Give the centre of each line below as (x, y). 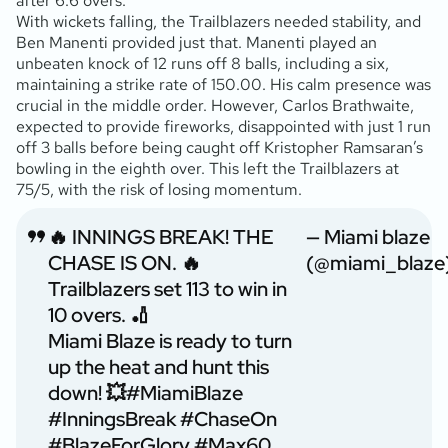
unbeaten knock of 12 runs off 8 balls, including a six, (202, 63)
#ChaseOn (228, 418)
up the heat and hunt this (158, 366)
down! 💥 (87, 392)
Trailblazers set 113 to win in (167, 288)
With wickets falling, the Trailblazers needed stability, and (218, 21)
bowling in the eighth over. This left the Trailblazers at (207, 168)
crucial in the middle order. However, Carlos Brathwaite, (215, 105)
